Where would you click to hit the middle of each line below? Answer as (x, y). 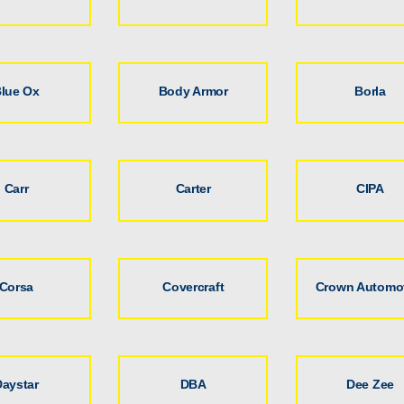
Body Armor (193, 91)
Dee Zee (370, 384)
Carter (193, 189)
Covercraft (193, 286)
